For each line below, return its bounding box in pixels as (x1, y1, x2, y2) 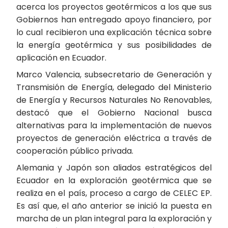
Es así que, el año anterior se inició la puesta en (16, 200, 212, 212)
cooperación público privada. (16, 145, 133, 157)
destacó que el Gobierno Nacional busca (16, 107, 212, 119)
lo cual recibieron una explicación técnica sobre (16, 26, 212, 38)
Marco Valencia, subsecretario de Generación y (16, 69, 212, 80)
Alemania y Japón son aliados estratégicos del (16, 162, 212, 174)
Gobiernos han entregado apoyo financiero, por (16, 14, 212, 25)
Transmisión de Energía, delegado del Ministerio (16, 81, 212, 93)
